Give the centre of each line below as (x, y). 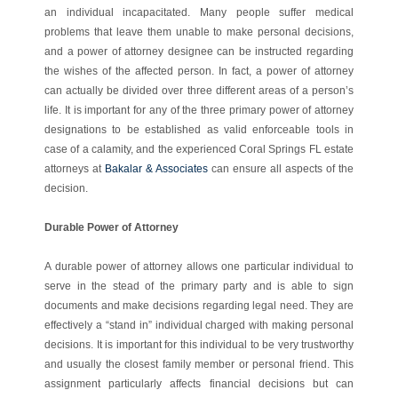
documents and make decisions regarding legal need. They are (199, 305)
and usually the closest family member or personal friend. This (199, 364)
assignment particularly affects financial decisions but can (199, 383)
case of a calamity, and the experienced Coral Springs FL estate (199, 149)
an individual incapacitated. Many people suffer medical (199, 12)
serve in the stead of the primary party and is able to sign (199, 286)
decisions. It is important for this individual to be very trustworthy (199, 344)
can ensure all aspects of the (281, 168)
